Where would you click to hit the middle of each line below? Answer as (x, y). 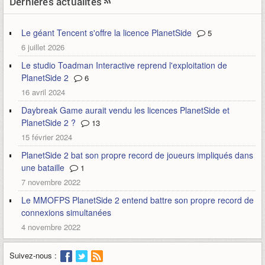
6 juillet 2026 (43, 47)
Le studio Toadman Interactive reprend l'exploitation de (124, 65)
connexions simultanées (66, 212)
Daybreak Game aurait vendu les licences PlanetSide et (125, 110)
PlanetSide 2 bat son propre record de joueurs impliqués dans (137, 155)
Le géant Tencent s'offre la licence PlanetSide (106, 33)
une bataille (43, 167)
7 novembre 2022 (51, 182)
